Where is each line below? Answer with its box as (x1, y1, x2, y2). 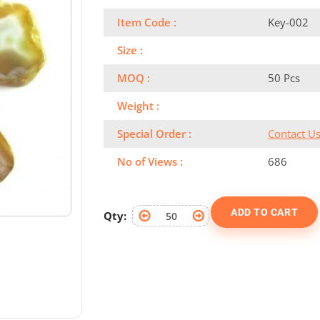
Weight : (117, 99, 159, 113)
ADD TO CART (231, 206, 299, 218)
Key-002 (267, 15, 309, 29)
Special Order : (117, 126, 191, 141)
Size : (117, 43, 143, 57)
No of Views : (117, 154, 183, 169)
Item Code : (117, 15, 176, 29)
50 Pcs (267, 71, 300, 85)
